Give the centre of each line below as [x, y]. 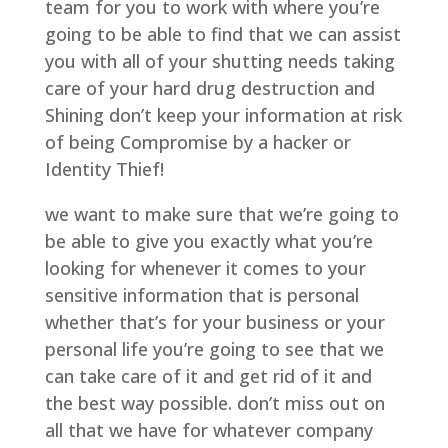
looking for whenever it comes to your [205, 268]
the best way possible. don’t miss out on [214, 403]
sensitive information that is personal [201, 295]
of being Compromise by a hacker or [197, 142]
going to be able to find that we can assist [222, 34]
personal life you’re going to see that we [214, 349]
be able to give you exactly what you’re [208, 241]
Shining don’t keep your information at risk [223, 115]
